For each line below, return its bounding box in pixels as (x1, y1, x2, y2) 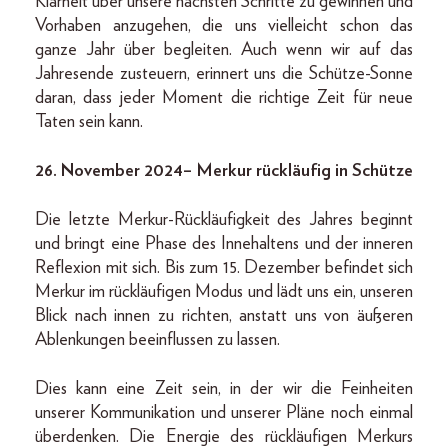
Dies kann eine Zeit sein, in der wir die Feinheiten (35, 380, 413, 398)
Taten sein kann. (35, 113, 143, 131)
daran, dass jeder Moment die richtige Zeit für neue (35, 89, 413, 107)
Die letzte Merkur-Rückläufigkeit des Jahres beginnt (35, 211, 413, 229)
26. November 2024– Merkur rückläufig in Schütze (35, 162, 413, 180)
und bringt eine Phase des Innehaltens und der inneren (35, 235, 413, 253)
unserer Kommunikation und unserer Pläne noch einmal (35, 404, 413, 422)
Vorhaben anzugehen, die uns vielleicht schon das (35, 17, 413, 35)
